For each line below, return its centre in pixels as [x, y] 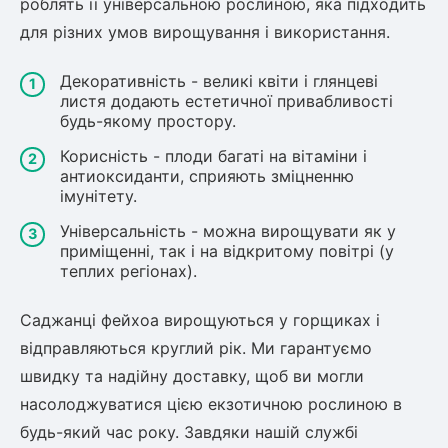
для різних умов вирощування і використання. [205, 32]
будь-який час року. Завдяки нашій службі [189, 432]
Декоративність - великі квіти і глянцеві [219, 81]
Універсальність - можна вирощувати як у [228, 231]
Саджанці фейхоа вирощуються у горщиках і [200, 320]
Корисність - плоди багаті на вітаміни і [213, 156]
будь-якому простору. [148, 121]
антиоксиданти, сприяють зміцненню [207, 176]
